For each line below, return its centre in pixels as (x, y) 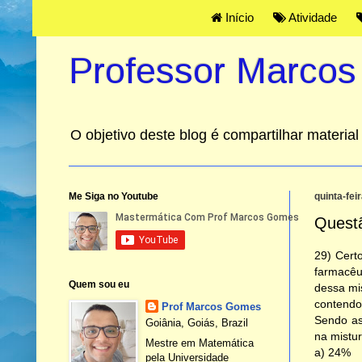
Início (238, 17)
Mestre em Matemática (200, 343)
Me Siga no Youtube (113, 197)
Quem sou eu (99, 285)
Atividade (311, 17)
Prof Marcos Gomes (212, 307)
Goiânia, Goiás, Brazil (197, 323)
